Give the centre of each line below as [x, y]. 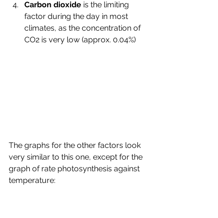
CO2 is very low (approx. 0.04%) [80, 40]
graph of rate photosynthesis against [75, 168]
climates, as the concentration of [83, 28]
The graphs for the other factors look [76, 145]
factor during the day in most [77, 16]
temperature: [32, 180]
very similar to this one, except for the [77, 157]
